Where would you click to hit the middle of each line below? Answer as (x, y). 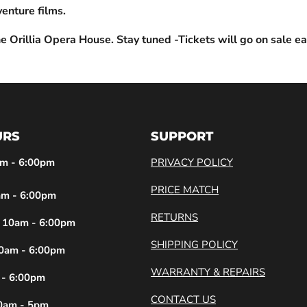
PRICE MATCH (185, 190)
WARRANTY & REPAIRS (208, 272)
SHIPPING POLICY (195, 245)
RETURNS (175, 218)
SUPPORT (182, 137)
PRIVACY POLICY (192, 163)
